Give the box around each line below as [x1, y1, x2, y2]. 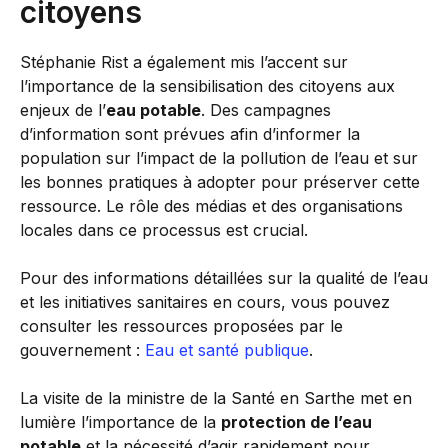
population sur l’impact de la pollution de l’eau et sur [20, 148, 418, 168]
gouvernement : [20, 340, 145, 360]
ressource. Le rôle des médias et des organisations [20, 196, 403, 216]
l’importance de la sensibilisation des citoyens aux [20, 76, 395, 96]
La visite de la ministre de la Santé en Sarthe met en [20, 388, 412, 408]
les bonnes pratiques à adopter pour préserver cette [20, 172, 420, 192]
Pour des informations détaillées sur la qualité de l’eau [20, 268, 428, 288]
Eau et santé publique [145, 340, 309, 360]
